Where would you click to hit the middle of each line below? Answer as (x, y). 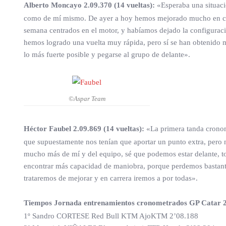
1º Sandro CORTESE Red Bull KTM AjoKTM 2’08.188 (111, 216)
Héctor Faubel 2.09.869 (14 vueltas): (84, 129)
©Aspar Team (87, 99)
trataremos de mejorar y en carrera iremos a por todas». (111, 178)
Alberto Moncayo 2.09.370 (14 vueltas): (89, 5)
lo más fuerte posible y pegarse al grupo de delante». (107, 55)
